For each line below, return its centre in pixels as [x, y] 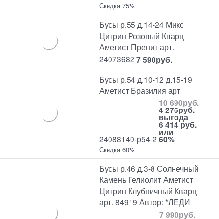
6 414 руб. [178, 125]
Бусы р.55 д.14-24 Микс [142, 25]
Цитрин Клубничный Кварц [148, 191]
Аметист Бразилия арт [140, 90]
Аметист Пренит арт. [137, 47]
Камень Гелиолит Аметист [146, 180]
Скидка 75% [117, 6]
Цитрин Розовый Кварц [142, 36]
